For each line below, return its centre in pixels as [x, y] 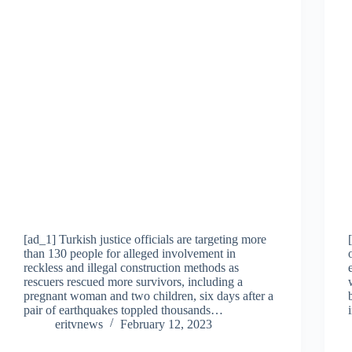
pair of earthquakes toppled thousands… [123, 310]
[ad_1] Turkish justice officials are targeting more [145, 239]
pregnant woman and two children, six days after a [148, 295]
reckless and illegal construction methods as [131, 267]
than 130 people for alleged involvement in [130, 253]
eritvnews [79, 324]
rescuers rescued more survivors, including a [133, 281]
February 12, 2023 [166, 324]
